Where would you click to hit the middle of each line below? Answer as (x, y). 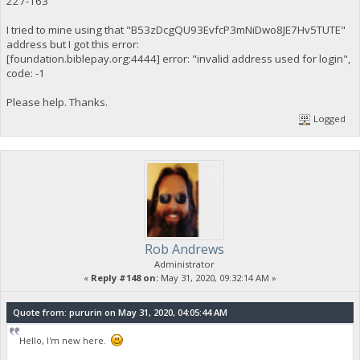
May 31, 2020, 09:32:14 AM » (217, 277)
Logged (329, 118)
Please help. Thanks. (57, 102)
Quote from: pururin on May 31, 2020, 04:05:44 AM (120, 313)
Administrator (184, 264)
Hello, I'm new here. (65, 341)
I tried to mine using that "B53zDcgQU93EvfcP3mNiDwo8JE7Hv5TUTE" (176, 29)
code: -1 (25, 73)
